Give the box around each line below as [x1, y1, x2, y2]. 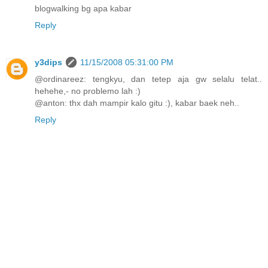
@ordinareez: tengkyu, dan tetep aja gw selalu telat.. [35, 74, 262, 84]
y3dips [35, 57, 62, 67]
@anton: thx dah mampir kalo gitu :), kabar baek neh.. [35, 98, 239, 108]
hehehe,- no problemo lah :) [35, 86, 141, 96]
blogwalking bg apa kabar [35, 3, 132, 13]
